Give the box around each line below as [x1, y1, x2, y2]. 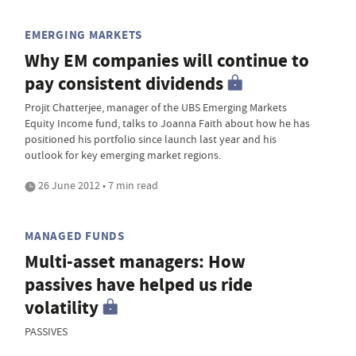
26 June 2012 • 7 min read [36, 178, 158, 192]
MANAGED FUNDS [25, 228, 125, 244]
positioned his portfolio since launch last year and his [25, 132, 277, 146]
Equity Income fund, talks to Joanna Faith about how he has [25, 116, 310, 130]
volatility [25, 296, 99, 320]
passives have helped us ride [25, 273, 253, 297]
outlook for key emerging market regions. [25, 148, 221, 162]
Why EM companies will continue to [25, 48, 309, 73]
